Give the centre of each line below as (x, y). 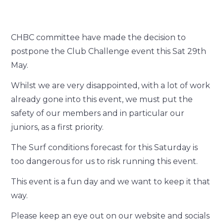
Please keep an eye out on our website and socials (111, 216)
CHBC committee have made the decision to (99, 37)
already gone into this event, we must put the (102, 99)
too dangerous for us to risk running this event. (105, 161)
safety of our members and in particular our (98, 113)
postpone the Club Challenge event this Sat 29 (104, 51)
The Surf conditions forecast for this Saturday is (105, 147)
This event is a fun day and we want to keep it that (111, 182)
